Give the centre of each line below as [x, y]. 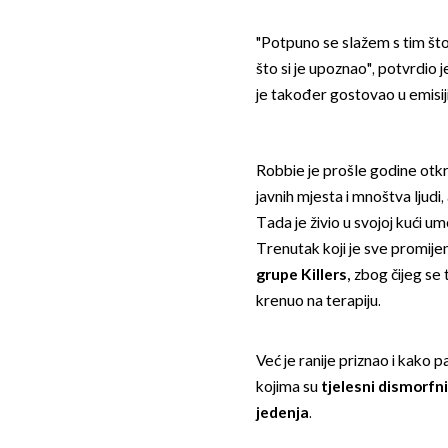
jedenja [282, 413]
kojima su [288, 387]
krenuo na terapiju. [318, 301]
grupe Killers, [303, 275]
